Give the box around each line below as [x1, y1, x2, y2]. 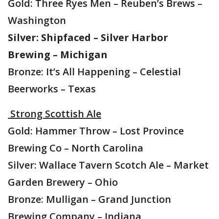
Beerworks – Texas [8, 82, 96, 95]
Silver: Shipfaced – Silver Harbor [8, 31, 168, 44]
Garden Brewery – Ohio [8, 175, 118, 189]
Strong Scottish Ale [8, 107, 101, 120]
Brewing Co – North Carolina [8, 141, 143, 154]
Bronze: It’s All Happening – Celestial [8, 65, 181, 78]
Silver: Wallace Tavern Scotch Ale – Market [8, 158, 209, 172]
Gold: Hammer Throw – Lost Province [8, 124, 184, 137]
